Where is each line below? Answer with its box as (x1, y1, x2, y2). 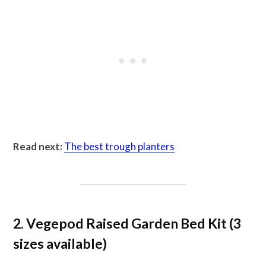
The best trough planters (64, 140, 175, 153)
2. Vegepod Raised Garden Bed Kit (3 (13, 215, 241, 232)
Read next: (13, 140, 62, 153)
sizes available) (13, 235, 107, 252)
